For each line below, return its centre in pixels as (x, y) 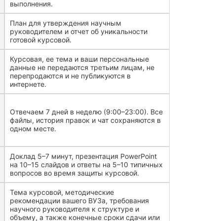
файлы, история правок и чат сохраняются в (86, 120)
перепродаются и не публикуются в (71, 76)
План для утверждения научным (66, 23)
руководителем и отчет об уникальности (79, 31)
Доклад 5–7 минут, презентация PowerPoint (84, 156)
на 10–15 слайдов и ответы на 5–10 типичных (87, 165)
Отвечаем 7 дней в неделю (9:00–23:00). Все (87, 112)
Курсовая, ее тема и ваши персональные (80, 59)
